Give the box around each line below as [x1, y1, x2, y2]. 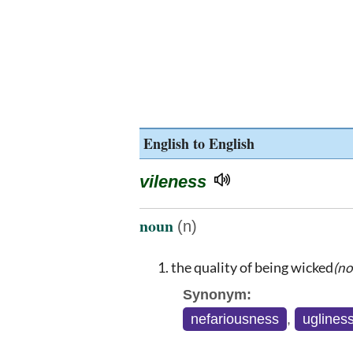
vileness [139, 172, 206, 191]
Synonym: [183, 286, 251, 303]
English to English [143, 133, 255, 154]
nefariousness [191, 310, 279, 327]
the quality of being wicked [171, 258, 333, 276]
